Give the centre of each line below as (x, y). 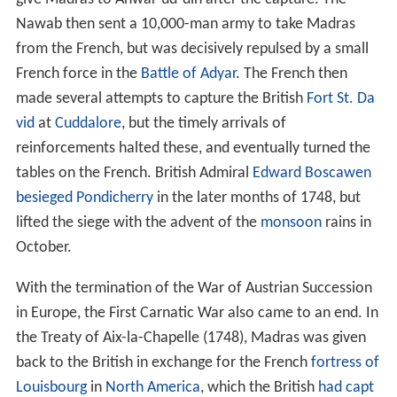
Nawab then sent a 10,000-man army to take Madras (185, 26)
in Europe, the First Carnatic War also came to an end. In (197, 315)
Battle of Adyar (188, 75)
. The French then (291, 75)
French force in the (78, 75)
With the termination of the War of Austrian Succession (194, 290)
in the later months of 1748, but (257, 199)
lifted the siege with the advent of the (138, 224)
